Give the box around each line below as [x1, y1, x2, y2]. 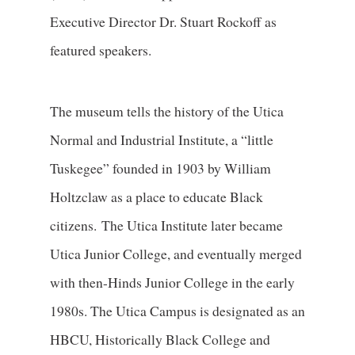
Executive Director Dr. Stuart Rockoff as [49, 12, 277, 32]
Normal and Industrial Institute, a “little [49, 129, 273, 149]
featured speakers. [49, 40, 151, 60]
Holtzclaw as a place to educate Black [49, 186, 263, 206]
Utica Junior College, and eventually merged [49, 243, 302, 263]
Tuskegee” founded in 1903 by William [49, 158, 271, 177]
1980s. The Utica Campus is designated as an [49, 300, 305, 320]
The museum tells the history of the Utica [49, 101, 284, 120]
